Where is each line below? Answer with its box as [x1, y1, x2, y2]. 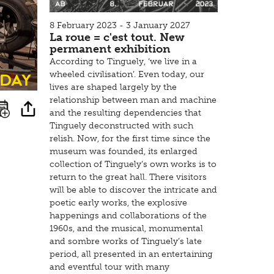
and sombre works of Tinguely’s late [50, 235, 202, 246]
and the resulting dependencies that [50, 107, 201, 118]
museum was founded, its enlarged [50, 146, 198, 157]
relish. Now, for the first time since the [50, 133, 210, 144]
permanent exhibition [50, 42, 171, 56]
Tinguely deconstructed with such [50, 120, 193, 131]
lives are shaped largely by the [50, 81, 177, 92]
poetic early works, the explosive [50, 197, 187, 208]
